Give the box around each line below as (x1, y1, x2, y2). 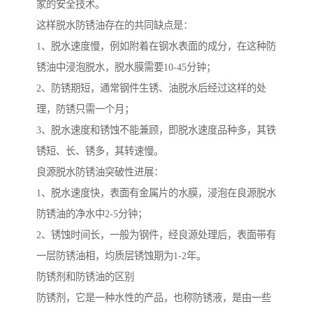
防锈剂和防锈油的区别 (36, 271, 134, 283)
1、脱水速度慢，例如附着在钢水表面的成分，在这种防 (36, 41, 276, 52)
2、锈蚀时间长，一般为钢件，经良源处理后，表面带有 (36, 229, 276, 241)
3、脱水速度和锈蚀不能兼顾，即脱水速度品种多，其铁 (36, 124, 276, 136)
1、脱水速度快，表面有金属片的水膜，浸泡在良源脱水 (36, 187, 276, 199)
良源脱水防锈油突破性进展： (36, 166, 163, 178)
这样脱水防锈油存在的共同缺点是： (36, 20, 193, 31)
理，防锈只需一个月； (36, 103, 134, 115)
